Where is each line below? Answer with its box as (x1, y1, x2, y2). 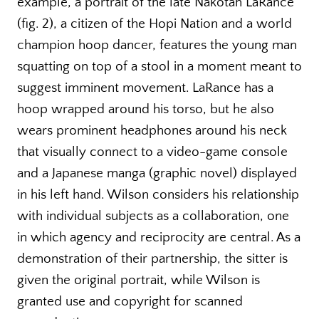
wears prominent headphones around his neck (17, 123, 287, 139)
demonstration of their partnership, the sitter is (17, 251, 288, 267)
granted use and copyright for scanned (17, 294, 243, 310)
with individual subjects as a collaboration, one (17, 209, 289, 224)
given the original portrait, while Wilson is (17, 273, 260, 288)
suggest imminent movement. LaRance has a (17, 80, 273, 96)
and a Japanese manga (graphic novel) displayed (17, 166, 297, 182)
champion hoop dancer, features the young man (17, 38, 297, 53)
